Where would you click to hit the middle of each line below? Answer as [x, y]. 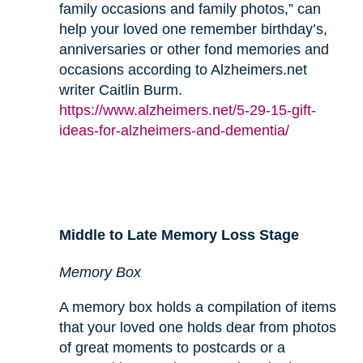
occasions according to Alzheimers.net [183, 69]
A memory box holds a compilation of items [197, 307]
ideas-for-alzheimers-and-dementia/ [174, 130]
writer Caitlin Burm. [120, 90]
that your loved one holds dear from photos [197, 327]
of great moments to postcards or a [172, 347]
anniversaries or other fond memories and [194, 49]
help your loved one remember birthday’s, [193, 29]
